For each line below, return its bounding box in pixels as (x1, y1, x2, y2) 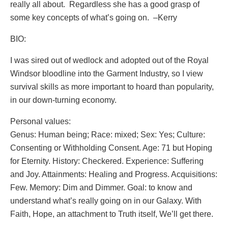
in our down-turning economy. (10, 95, 117, 104)
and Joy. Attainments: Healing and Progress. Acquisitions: (10, 169, 217, 179)
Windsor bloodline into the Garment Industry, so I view (10, 69, 203, 78)
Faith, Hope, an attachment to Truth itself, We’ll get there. (10, 209, 213, 218)
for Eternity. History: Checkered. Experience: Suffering (10, 156, 204, 165)
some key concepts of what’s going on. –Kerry (10, 13, 177, 22)
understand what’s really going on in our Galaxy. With (10, 196, 202, 205)
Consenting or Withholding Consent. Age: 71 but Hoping (10, 143, 212, 152)
